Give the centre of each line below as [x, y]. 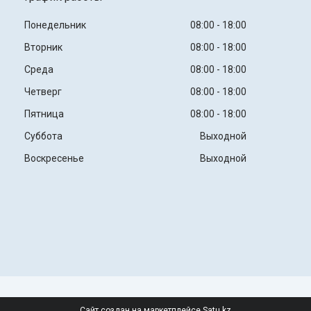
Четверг [43, 92]
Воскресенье [54, 159]
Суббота [43, 136]
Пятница [44, 114]
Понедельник [55, 25]
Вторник [43, 48]
